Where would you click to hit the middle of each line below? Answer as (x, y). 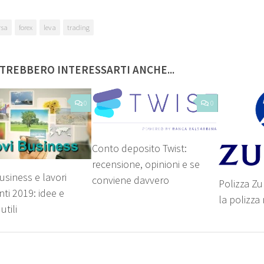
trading (78, 27)
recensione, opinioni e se (146, 164)
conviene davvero (131, 180)
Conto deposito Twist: (140, 148)
